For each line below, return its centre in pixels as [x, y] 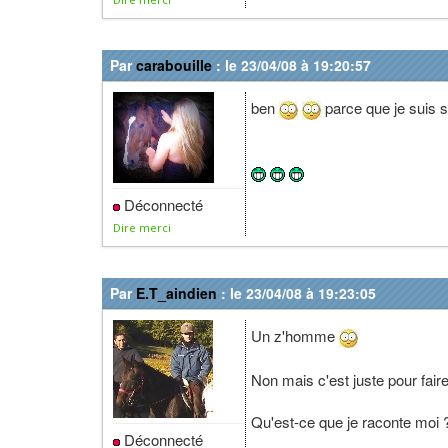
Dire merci [142, 227]
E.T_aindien [176, 293]
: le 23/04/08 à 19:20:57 [291, 65]
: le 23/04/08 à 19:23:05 [296, 293]
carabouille [174, 65]
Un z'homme [295, 335]
